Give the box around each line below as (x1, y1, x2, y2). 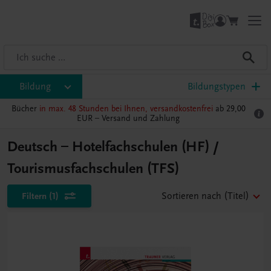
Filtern (22, 191, 47, 201)
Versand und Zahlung (102, 113, 180, 123)
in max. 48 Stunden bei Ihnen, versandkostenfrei (39, 103, 213, 114)
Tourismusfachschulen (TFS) (7, 160, 179, 177)
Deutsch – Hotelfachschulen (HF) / (7, 138, 219, 155)
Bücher (11, 103, 39, 114)
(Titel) (224, 191, 249, 201)
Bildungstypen (188, 81, 246, 92)
